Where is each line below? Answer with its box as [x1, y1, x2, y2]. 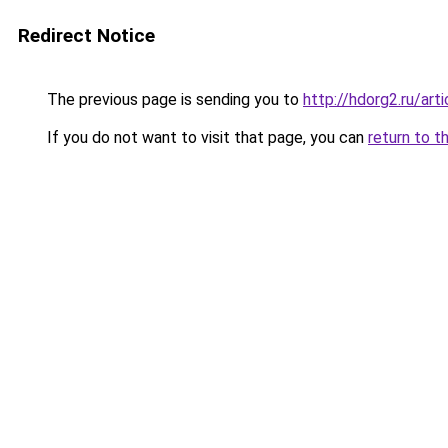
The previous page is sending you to [43, 90, 303, 109]
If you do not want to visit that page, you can [43, 128, 368, 147]
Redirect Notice [18, 24, 155, 47]
